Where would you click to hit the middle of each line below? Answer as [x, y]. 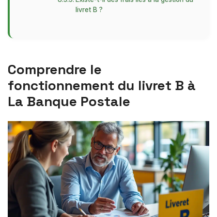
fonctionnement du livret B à [102, 85]
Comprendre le [55, 69]
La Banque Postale [69, 101]
